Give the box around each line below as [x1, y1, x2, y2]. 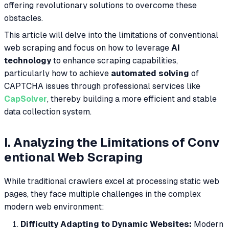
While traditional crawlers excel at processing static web [4, 176, 219, 186]
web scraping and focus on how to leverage [4, 42, 171, 53]
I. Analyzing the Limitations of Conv [4, 135, 220, 150]
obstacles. [4, 13, 43, 23]
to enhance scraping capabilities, [51, 55, 178, 65]
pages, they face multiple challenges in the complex [4, 189, 201, 199]
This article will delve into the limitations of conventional [4, 30, 218, 40]
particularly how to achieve [4, 68, 111, 78]
